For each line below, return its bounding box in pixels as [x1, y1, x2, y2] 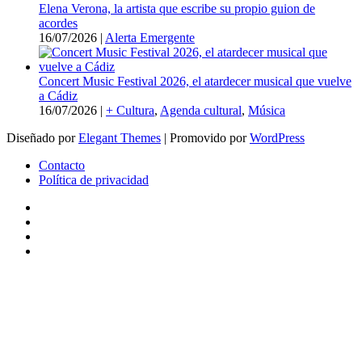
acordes [39, 16, 78, 31]
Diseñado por [6, 131, 78, 145]
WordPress [250, 131, 305, 145]
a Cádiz [39, 89, 78, 103]
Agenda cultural [160, 103, 242, 118]
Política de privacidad [39, 173, 149, 187]
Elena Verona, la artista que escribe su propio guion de [39, 2, 315, 16]
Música [248, 103, 285, 118]
